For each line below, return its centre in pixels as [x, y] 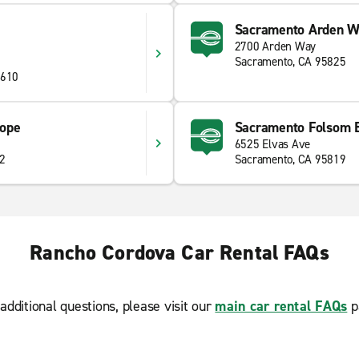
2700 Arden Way [275, 46]
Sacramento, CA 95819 [290, 159]
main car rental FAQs [281, 306]
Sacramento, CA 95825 [290, 62]
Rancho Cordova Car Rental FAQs [179, 252]
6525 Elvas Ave [272, 144]
